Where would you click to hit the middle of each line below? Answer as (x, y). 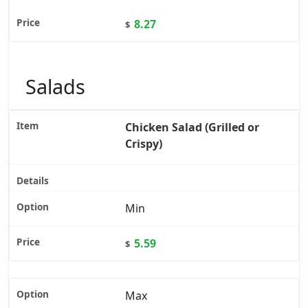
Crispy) (144, 144)
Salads (55, 86)
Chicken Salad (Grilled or (192, 128)
